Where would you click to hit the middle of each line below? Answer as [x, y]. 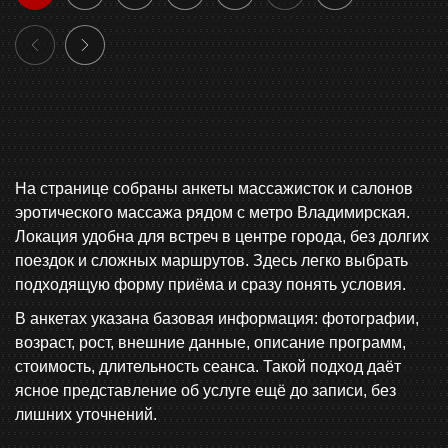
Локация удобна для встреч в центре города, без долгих [222, 237]
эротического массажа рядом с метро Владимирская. [212, 213]
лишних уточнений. [86, 415]
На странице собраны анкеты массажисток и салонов [214, 189]
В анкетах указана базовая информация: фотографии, [217, 319]
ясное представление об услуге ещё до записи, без [205, 391]
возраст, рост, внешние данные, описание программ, [210, 343]
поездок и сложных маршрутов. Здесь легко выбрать [211, 261]
